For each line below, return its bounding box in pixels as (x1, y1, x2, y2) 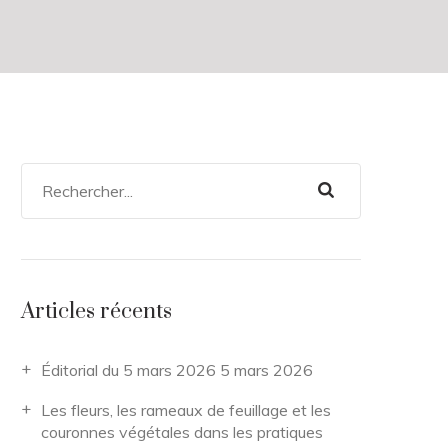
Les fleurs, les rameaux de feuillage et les (41, 400, 331, 420)
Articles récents (21, 298, 172, 325)
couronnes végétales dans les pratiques (41, 422, 323, 442)
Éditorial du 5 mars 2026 (41, 360, 216, 380)
